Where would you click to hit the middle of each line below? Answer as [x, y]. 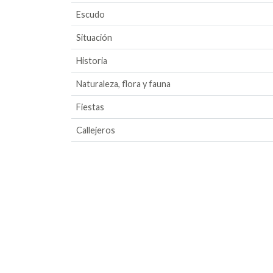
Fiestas [90, 107]
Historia [92, 60]
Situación [94, 37]
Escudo [90, 14]
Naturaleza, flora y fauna [123, 83]
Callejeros [96, 130]
